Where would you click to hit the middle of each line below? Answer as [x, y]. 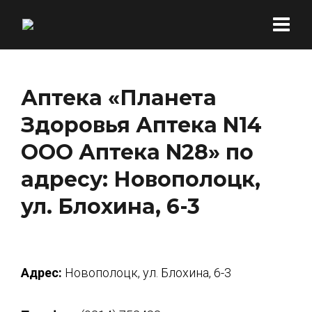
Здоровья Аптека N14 [141, 125]
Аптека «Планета [119, 98]
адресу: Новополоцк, [141, 179]
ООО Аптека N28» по [137, 152]
